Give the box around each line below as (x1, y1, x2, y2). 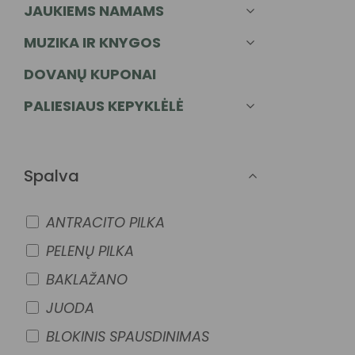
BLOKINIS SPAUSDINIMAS (46, 326, 209, 346)
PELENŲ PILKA (46, 241, 134, 261)
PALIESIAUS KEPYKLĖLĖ (24, 96, 184, 116)
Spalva (24, 165, 79, 187)
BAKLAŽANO (46, 269, 128, 289)
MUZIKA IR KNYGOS (24, 32, 161, 52)
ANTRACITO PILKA (46, 212, 165, 232)
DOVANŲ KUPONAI (24, 64, 156, 84)
